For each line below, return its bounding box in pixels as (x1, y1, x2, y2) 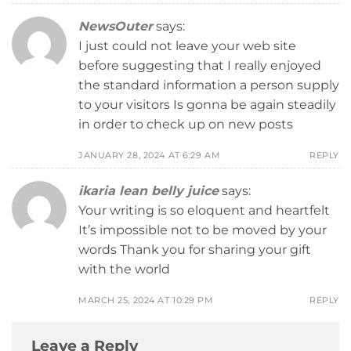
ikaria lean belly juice (78, 183, 219, 199)
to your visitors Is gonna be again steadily (78, 96, 336, 112)
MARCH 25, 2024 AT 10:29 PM (78, 295, 214, 306)
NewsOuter (78, 18, 153, 34)
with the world (78, 262, 170, 277)
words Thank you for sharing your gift (78, 242, 311, 258)
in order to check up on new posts (78, 116, 293, 132)
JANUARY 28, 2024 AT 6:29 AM (78, 149, 221, 161)
